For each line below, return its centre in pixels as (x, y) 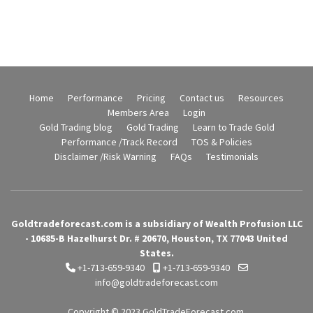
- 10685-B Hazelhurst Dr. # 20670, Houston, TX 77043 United (156, 238)
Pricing (151, 98)
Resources (261, 98)
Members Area (138, 112)
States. (156, 253)
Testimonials (232, 156)
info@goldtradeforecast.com (156, 282)
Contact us (202, 98)
